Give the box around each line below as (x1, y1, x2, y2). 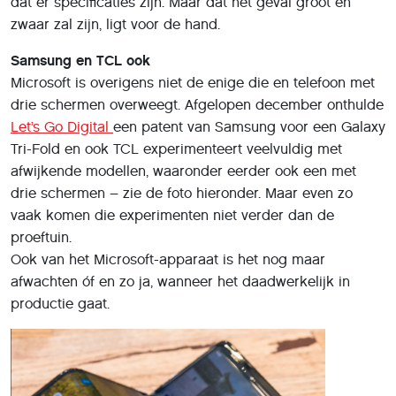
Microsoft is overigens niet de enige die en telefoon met (11, 74, 375, 91)
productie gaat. (11, 295, 110, 312)
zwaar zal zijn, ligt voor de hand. (11, 16, 220, 33)
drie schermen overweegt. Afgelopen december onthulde (11, 96, 384, 113)
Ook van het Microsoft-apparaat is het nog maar (11, 251, 325, 268)
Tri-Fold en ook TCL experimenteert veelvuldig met (11, 141, 342, 157)
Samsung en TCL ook (11, 52, 150, 69)
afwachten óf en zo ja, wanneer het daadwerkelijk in (11, 273, 350, 290)
